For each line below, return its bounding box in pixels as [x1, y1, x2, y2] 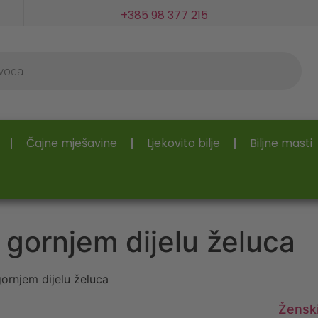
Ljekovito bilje [147, 135, 220, 152]
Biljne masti [250, 135, 312, 152]
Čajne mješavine [26, 135, 117, 152]
